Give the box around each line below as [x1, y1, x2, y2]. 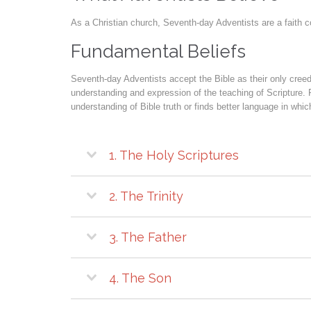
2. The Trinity [109, 188, 183, 203]
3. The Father [109, 229, 187, 244]
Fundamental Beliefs [71, 40, 246, 62]
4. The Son [109, 270, 171, 285]
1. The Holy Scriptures [109, 147, 239, 162]
